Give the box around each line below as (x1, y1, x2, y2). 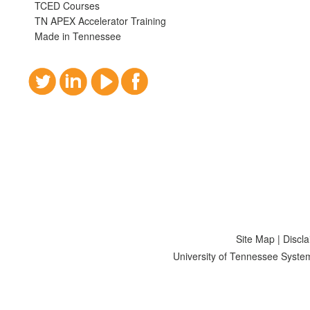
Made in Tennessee (35, 29, 121, 43)
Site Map (235, 232, 275, 246)
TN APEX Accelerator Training (35, 14, 166, 28)
